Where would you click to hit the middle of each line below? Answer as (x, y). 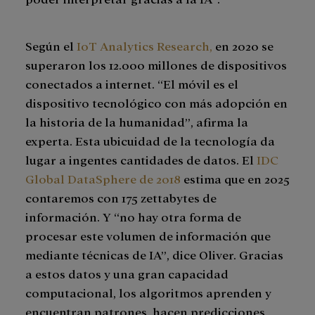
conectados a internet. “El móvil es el (132, 84)
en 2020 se (243, 46)
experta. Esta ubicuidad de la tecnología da (150, 141)
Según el (51, 46)
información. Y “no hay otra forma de (133, 217)
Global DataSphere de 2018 (103, 179)
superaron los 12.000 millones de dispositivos (156, 65)
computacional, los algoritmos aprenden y (148, 292)
